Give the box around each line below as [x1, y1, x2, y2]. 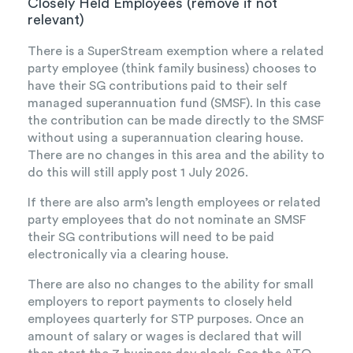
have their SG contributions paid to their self [28, 80, 288, 93]
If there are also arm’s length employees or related [28, 196, 321, 210]
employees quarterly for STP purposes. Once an [28, 313, 304, 326]
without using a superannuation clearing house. [28, 132, 303, 145]
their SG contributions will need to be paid [28, 231, 274, 244]
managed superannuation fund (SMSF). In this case [28, 97, 321, 110]
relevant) [28, 13, 84, 28]
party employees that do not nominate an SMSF [28, 214, 306, 227]
